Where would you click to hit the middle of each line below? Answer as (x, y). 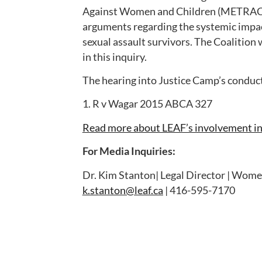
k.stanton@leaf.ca (123, 190)
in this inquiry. (114, 56)
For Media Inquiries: (129, 151)
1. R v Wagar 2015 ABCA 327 (147, 104)
